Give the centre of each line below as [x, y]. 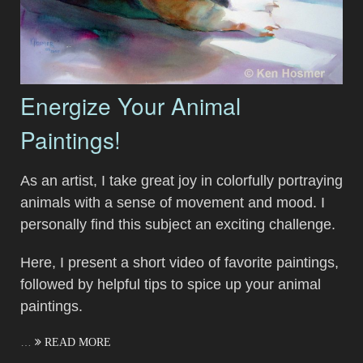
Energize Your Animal [130, 105]
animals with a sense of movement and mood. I [173, 202]
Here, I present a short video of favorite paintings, [179, 262]
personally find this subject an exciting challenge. [178, 224]
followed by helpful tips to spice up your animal [171, 284]
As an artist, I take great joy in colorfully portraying [181, 180]
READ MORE [76, 342]
